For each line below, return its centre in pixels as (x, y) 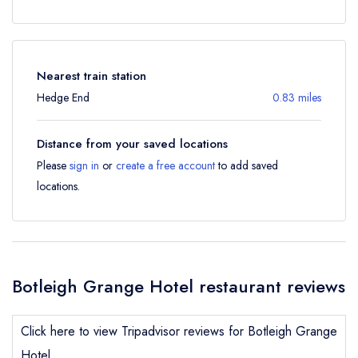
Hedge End (63, 97)
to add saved (247, 165)
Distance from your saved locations (132, 144)
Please (53, 165)
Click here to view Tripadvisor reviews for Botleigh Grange (179, 331)
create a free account (165, 165)
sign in (84, 165)
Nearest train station (91, 76)
